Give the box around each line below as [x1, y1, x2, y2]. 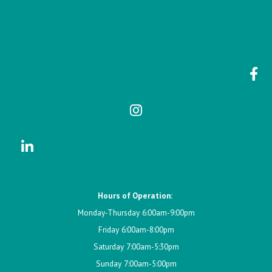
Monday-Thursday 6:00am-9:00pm [77, 206, 195, 218]
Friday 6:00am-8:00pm [98, 223, 174, 235]
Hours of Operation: [98, 189, 174, 201]
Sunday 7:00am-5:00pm [95, 257, 177, 269]
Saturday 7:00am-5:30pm [93, 240, 179, 252]
